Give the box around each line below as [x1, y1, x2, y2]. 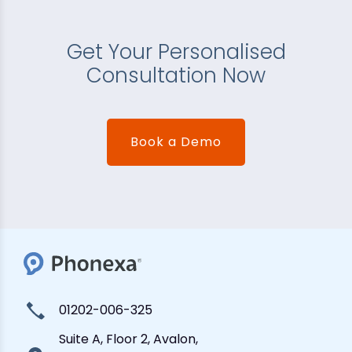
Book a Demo [130, 132, 222, 151]
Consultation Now [86, 60, 266, 90]
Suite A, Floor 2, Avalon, [59, 329, 198, 348]
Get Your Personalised [66, 37, 286, 66]
